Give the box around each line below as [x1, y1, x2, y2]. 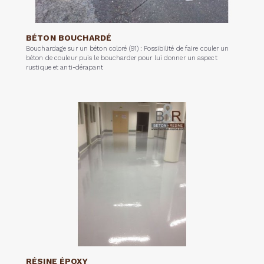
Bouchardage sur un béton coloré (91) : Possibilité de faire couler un [26, 44, 229, 52]
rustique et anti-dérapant [26, 63, 103, 71]
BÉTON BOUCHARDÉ [26, 32, 112, 42]
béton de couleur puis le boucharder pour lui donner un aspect [26, 54, 217, 62]
